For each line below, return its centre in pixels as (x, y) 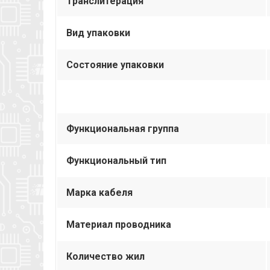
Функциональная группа (123, 128)
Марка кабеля (99, 192)
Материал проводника (119, 224)
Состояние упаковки (115, 64)
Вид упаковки (98, 33)
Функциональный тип (116, 160)
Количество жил (105, 256)
